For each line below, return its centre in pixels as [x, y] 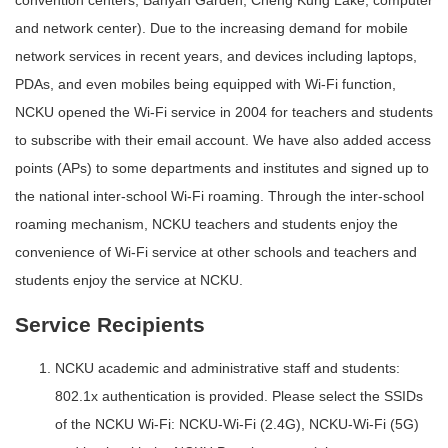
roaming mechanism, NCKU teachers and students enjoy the [206, 224]
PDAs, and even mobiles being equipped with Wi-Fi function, [205, 84]
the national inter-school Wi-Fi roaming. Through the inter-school [219, 196]
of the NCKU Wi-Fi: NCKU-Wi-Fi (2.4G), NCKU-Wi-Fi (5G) [237, 424]
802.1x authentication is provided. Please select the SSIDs [239, 396]
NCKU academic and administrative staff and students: [227, 368]
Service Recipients [110, 324]
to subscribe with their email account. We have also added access [223, 140]
